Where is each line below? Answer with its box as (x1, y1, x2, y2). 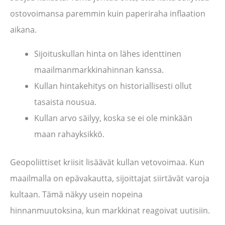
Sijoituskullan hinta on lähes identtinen (34, 48, 181, 60)
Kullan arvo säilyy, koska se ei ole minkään (34, 113, 192, 124)
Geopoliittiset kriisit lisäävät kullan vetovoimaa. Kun (10, 157, 204, 168)
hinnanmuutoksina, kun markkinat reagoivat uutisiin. (10, 205, 210, 216)
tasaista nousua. (34, 96, 96, 108)
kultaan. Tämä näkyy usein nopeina (10, 189, 143, 200)
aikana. (10, 24, 37, 36)
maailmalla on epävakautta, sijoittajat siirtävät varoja (10, 173, 209, 184)
